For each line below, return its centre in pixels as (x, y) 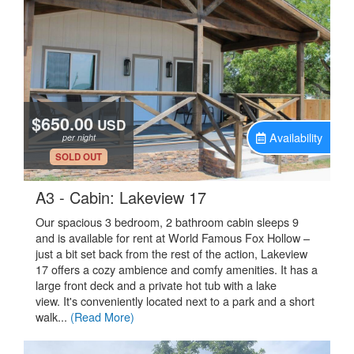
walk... (53, 316)
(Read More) (102, 316)
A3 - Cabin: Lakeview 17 (121, 197)
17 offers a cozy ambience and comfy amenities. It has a (177, 269)
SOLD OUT (79, 157)
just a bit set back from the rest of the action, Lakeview (171, 253)
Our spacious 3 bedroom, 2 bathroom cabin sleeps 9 (167, 222)
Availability (296, 137)
